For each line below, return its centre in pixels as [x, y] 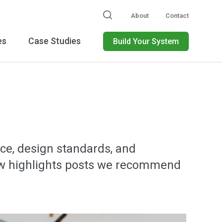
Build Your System [146, 41]
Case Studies [55, 41]
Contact [177, 16]
